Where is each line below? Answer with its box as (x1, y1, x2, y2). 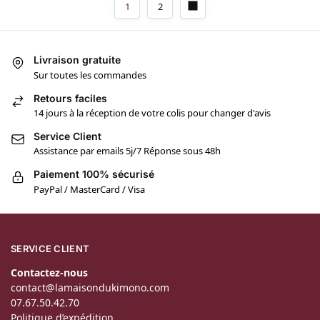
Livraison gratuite (34, 54, 121, 66)
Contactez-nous (11, 265, 88, 279)
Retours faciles (34, 91, 107, 104)
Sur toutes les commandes (34, 68, 146, 81)
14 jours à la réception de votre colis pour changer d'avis (34, 106, 271, 119)
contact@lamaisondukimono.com (11, 280, 169, 294)
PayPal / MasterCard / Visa (34, 182, 145, 196)
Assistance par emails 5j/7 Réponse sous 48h (34, 144, 221, 158)
